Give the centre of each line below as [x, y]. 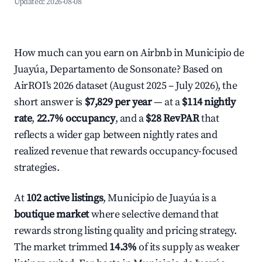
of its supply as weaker [188, 247]
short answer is [49, 102]
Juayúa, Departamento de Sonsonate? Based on [118, 69]
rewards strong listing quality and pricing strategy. [125, 231]
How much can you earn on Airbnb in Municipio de [129, 53]
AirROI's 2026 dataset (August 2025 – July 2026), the [126, 86]
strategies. [37, 168]
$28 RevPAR [173, 118]
